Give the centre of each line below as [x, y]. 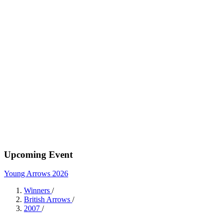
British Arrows [48, 200]
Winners [38, 191]
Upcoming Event [38, 154]
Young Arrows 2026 [36, 174]
